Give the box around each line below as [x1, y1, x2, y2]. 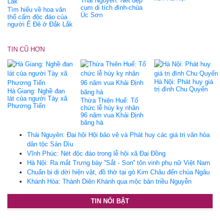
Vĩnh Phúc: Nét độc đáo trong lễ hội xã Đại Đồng [27, 149, 165, 157]
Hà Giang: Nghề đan [7, 87, 65, 95]
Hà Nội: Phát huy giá [154, 78, 213, 85]
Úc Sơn [81, 11, 103, 19]
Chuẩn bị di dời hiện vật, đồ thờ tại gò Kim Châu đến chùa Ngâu [27, 168, 210, 176]
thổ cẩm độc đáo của [7, 13, 67, 21]
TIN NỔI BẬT [91, 197, 129, 205]
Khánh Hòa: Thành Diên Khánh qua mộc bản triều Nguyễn [27, 177, 192, 185]
